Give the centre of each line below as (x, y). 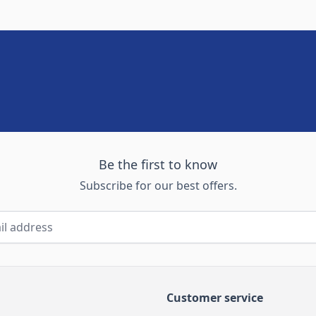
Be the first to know (158, 164)
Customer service (215, 297)
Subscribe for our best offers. (158, 185)
